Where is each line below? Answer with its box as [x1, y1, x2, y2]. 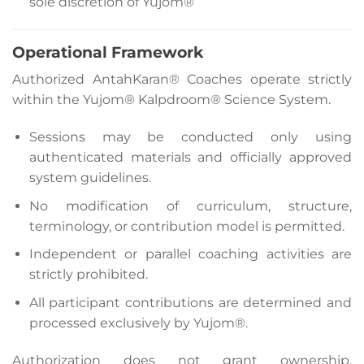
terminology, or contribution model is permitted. [28, 218, 344, 234]
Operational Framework [12, 41, 203, 62]
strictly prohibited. [28, 266, 148, 283]
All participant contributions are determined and [28, 294, 352, 310]
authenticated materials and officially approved [28, 149, 352, 166]
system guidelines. [28, 170, 151, 186]
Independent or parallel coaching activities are [28, 246, 352, 262]
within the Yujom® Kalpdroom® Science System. [12, 92, 331, 108]
